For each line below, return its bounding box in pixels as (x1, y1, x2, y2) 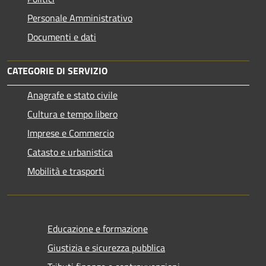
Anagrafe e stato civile (27, 88, 118, 103)
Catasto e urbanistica (27, 145, 113, 160)
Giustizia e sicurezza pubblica (47, 240, 165, 255)
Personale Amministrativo (27, 11, 132, 26)
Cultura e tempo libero (27, 107, 118, 122)
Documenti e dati (27, 30, 96, 45)
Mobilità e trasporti (27, 164, 104, 179)
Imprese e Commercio (27, 126, 114, 141)
